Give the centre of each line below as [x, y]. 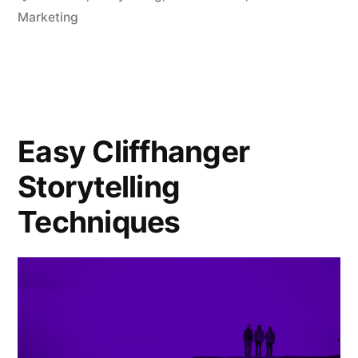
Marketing [48, 17]
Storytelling [99, 186]
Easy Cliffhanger [134, 151]
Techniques [99, 221]
